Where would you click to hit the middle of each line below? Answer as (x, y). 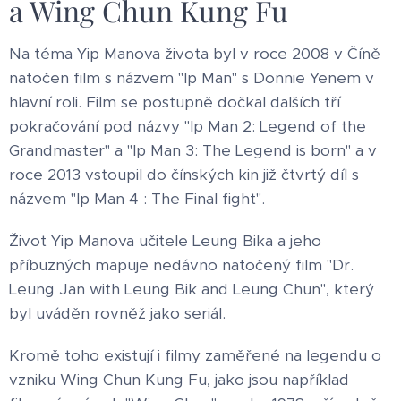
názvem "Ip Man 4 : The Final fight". (137, 198)
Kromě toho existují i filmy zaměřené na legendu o (195, 355)
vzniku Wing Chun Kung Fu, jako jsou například (179, 379)
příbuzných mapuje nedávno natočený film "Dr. (181, 264)
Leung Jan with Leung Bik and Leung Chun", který (192, 289)
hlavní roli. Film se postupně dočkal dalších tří (175, 102)
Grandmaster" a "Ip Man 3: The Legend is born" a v (193, 150)
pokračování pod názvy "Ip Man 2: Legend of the (188, 126)
